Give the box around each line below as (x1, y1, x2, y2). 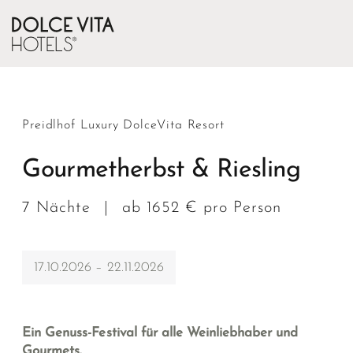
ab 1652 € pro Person (117, 200, 282, 217)
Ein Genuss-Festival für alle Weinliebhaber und (22, 326, 299, 340)
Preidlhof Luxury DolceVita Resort (22, 119, 225, 132)
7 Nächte (22, 200, 97, 217)
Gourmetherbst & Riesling (22, 158, 301, 184)
